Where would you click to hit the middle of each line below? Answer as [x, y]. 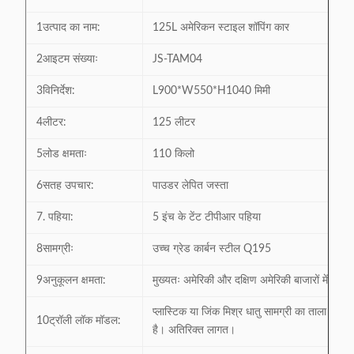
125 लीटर [174, 122]
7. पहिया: [55, 217]
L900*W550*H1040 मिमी [211, 91]
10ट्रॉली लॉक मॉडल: [79, 321]
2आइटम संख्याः [67, 59]
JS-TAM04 [177, 59]
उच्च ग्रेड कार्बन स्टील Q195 [212, 249]
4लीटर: [51, 122]
